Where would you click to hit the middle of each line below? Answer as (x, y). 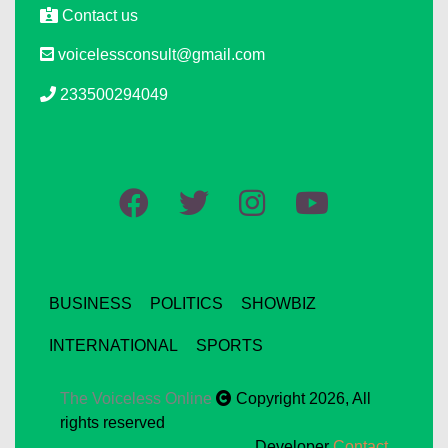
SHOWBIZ (278, 304)
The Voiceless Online (138, 399)
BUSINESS (90, 304)
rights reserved (112, 423)
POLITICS (186, 304)
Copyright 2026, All (301, 399)
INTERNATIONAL (113, 346)
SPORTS (229, 346)
